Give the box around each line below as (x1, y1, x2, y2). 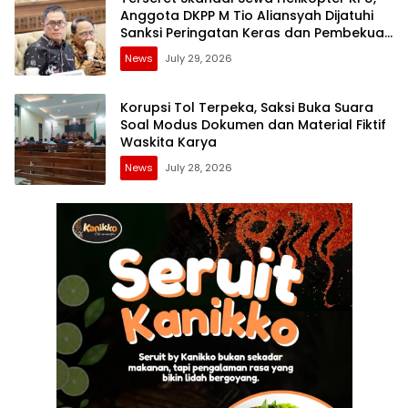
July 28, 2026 (165, 159, 232, 175)
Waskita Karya (120, 132, 217, 151)
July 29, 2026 (165, 50, 232, 66)
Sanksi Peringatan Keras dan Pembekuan (120, 23, 393, 42)
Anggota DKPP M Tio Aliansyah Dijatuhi (120, 5, 373, 25)
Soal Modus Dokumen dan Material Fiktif (120, 115, 386, 134)
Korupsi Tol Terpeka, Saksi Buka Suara (120, 97, 373, 117)
